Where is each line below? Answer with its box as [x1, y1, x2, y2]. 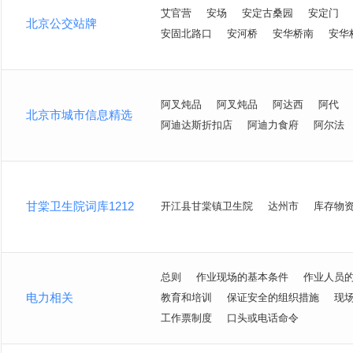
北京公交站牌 [26, 17, 97, 30]
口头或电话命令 [227, 312, 299, 324]
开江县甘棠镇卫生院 [161, 200, 253, 212]
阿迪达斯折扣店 [161, 119, 232, 131]
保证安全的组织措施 [227, 292, 319, 303]
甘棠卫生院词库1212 [26, 199, 134, 213]
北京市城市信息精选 [26, 108, 132, 121]
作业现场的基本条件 [196, 271, 288, 283]
